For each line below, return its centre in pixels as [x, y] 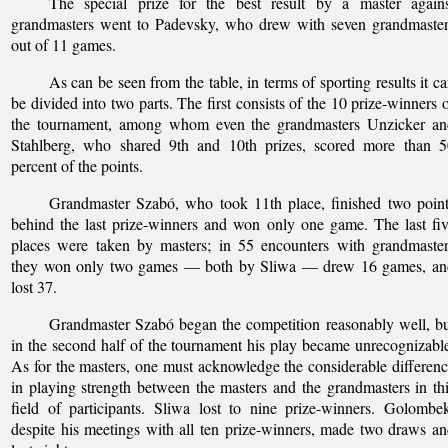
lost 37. [34, 286]
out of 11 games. [63, 44]
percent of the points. [77, 165]
